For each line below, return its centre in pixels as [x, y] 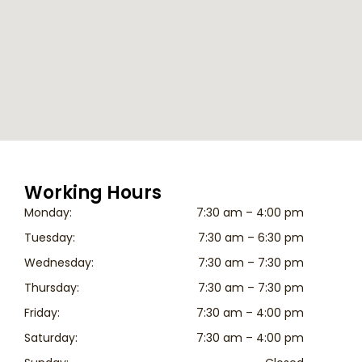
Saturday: [51, 338]
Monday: [48, 213]
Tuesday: [50, 238]
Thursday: [52, 288]
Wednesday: [59, 263]
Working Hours [93, 193]
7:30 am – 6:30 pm [251, 238]
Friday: [42, 313]
